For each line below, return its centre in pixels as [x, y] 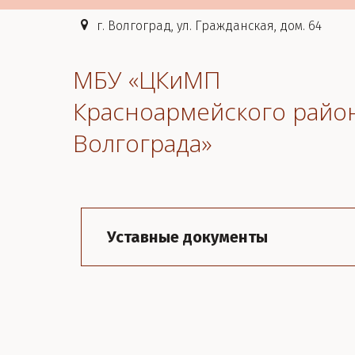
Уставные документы [187, 237]
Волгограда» [142, 143]
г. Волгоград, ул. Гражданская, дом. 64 [209, 26]
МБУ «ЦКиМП [147, 80]
